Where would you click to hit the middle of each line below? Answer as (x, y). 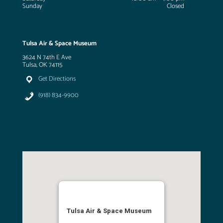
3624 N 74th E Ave (47, 58)
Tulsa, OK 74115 (42, 65)
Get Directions (57, 79)
